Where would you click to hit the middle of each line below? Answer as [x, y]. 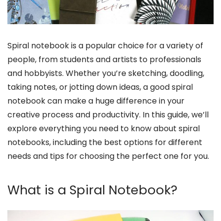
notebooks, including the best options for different [105, 142]
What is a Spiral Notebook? [92, 190]
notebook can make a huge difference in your [96, 101]
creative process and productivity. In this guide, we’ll [108, 115]
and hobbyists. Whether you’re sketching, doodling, [106, 73]
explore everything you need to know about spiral [104, 129]
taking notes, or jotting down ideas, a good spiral [100, 87]
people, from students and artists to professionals [104, 59]
